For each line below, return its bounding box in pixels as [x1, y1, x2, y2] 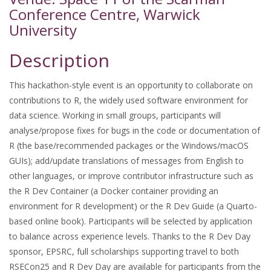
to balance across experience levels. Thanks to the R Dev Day [9, 230, 250, 242]
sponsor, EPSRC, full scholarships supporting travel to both [9, 246, 239, 257]
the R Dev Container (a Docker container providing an [9, 185, 218, 197]
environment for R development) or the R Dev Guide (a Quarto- [9, 200, 257, 212]
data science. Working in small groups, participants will [9, 109, 221, 121]
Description [9, 48, 109, 73]
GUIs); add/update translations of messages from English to [9, 155, 244, 166]
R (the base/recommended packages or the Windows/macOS [9, 140, 249, 151]
